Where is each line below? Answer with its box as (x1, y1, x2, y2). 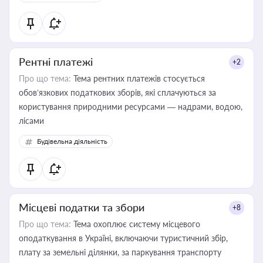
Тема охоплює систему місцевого (71, 219, 200, 229)
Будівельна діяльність (37, 137, 107, 146)
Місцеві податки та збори (19, 201, 144, 214)
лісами (19, 116, 44, 126)
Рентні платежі (19, 55, 93, 68)
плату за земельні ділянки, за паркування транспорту (177, 247, 221, 257)
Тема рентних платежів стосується (71, 73, 205, 83)
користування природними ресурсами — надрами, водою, (19, 102, 242, 112)
